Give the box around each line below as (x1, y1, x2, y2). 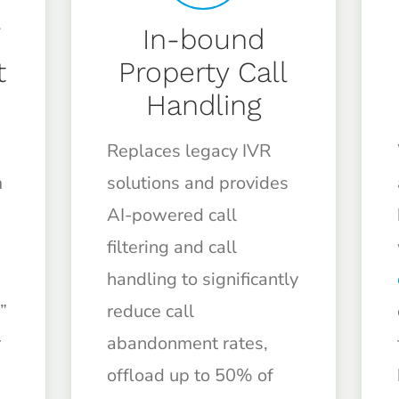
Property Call (118, 55, 289, 90)
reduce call (106, 299, 194, 324)
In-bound (142, 22, 265, 57)
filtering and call (106, 235, 237, 260)
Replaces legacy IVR (106, 139, 271, 164)
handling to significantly (106, 267, 298, 292)
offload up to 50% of (106, 363, 273, 388)
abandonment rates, (106, 331, 268, 356)
